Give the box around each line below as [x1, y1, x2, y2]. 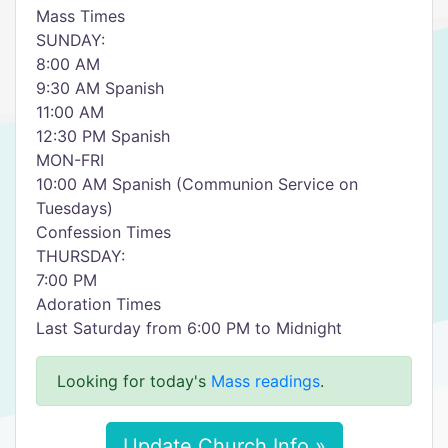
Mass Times [36, 6, 125, 26]
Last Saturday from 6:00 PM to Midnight [36, 318, 342, 338]
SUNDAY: [36, 30, 105, 50]
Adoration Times [36, 294, 161, 314]
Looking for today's [57, 371, 211, 391]
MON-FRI [36, 150, 104, 170]
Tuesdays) [36, 198, 113, 218]
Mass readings [211, 371, 320, 391]
